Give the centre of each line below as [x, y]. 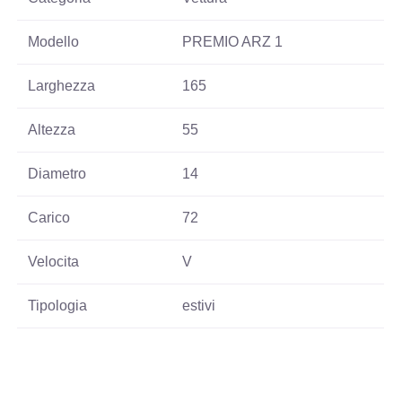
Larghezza [62, 85]
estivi [199, 305]
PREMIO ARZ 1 [233, 41]
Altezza [52, 129]
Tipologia [58, 305]
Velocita [54, 261]
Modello [54, 41]
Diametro [57, 173]
